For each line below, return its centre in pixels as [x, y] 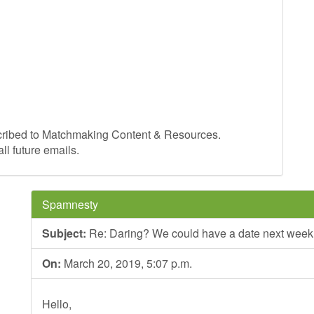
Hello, [57, 304]
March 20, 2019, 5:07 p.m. [127, 263]
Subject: [64, 233]
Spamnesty [70, 204]
